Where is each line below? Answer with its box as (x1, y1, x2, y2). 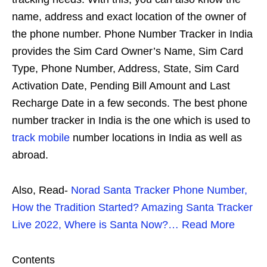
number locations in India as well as (70, 132, 242, 144)
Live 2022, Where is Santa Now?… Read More (12, 219, 235, 231)
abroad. (12, 149, 48, 162)
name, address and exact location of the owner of (12, 11, 246, 23)
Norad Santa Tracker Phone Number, (71, 184, 247, 197)
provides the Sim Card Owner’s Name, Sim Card (12, 45, 243, 58)
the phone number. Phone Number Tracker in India (12, 28, 253, 41)
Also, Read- (12, 184, 71, 197)
